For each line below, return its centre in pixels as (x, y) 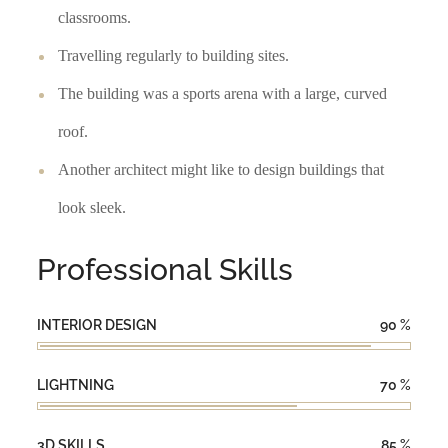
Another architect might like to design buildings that (221, 170)
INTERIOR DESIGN (97, 324)
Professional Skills (165, 270)
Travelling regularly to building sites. (174, 56)
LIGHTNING (76, 384)
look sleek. (92, 208)
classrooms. (95, 18)
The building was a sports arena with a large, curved (223, 94)
